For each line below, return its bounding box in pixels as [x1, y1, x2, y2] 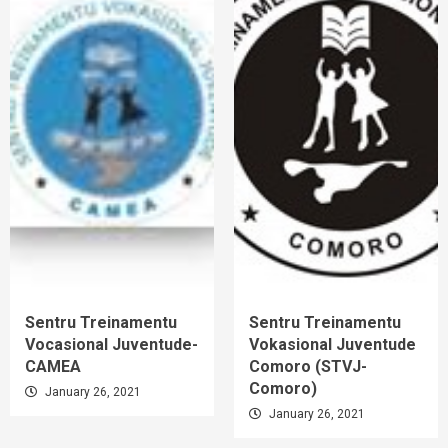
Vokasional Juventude [249, 335, 416, 355]
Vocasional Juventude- [25, 335, 198, 355]
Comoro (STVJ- [249, 357, 367, 377]
